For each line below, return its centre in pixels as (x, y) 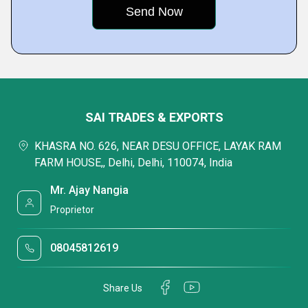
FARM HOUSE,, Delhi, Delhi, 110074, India (133, 162)
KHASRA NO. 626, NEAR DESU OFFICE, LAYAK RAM (158, 146)
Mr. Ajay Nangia (90, 190)
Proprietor (73, 209)
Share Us (123, 288)
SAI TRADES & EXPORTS (154, 117)
